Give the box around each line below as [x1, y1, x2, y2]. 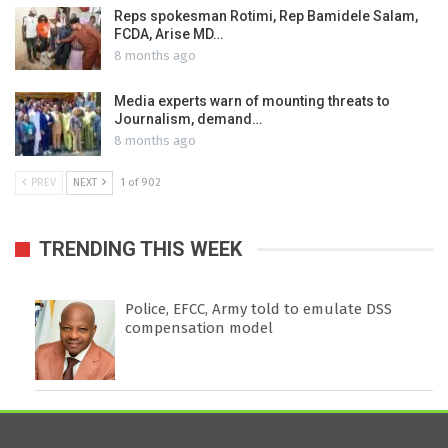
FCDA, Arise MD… [114, 25, 223, 42]
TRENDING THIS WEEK [39, 237, 242, 262]
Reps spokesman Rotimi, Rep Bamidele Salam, [114, 7, 418, 24]
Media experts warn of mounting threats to [114, 93, 390, 110]
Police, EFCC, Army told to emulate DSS [125, 300, 392, 319]
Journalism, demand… [114, 111, 262, 128]
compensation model [125, 319, 273, 338]
